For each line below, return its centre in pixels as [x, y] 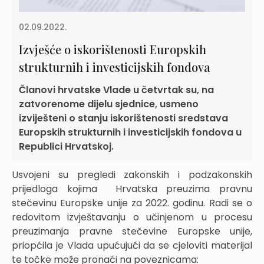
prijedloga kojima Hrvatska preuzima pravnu [132, 189]
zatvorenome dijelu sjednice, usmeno [109, 104]
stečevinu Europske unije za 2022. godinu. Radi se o [132, 203]
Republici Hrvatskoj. [66, 147]
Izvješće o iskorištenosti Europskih [113, 49]
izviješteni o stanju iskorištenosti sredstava [123, 118]
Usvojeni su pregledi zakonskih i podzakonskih [132, 175]
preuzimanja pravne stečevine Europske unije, [132, 232]
